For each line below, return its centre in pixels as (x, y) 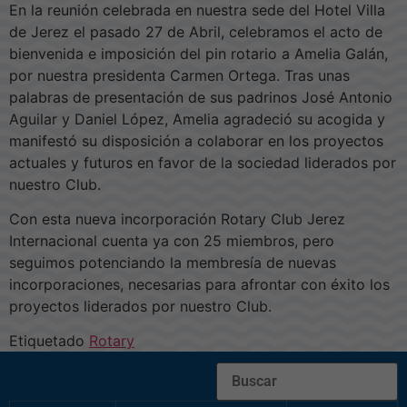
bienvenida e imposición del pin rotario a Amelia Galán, (199, 53)
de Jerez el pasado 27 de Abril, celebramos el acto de (196, 31)
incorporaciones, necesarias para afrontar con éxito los (199, 284)
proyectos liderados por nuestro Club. (140, 306)
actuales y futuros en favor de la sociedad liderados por (203, 162)
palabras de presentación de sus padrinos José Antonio (201, 97)
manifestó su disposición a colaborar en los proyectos (196, 140)
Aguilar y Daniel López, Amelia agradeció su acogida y (197, 119)
